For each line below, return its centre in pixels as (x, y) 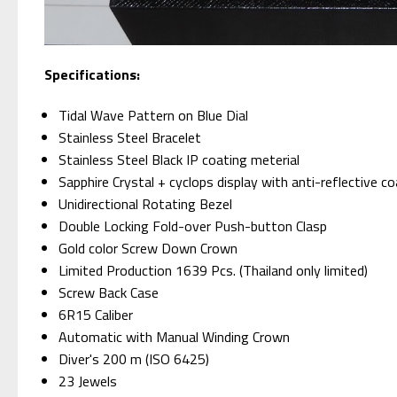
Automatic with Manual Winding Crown (175, 336)
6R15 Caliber (96, 314)
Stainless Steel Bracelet (130, 137)
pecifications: (96, 74)
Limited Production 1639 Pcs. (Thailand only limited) (214, 270)
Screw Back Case (109, 292)
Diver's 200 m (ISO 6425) (134, 358)
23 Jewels (88, 381)
